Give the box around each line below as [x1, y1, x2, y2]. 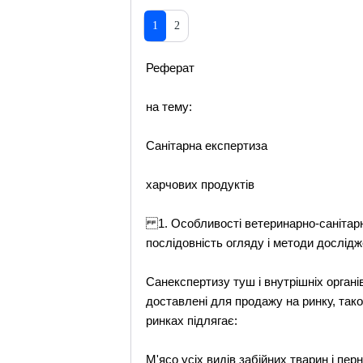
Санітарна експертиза [146, 139, 268, 152]
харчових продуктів [146, 177, 255, 191]
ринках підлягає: [146, 314, 238, 327]
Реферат [146, 61, 195, 75]
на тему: [146, 100, 193, 113]
